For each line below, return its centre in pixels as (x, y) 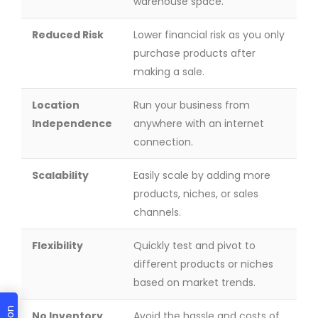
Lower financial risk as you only (209, 35)
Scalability (60, 175)
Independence (72, 124)
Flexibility (57, 246)
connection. (163, 142)
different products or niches (203, 264)
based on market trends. (194, 283)
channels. (157, 212)
